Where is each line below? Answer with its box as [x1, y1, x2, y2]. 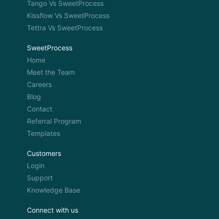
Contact [27, 105, 52, 113]
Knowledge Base [27, 186, 80, 194]
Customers [27, 149, 61, 157]
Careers [27, 80, 52, 88]
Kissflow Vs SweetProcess [27, 11, 109, 20]
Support [27, 174, 53, 182]
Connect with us [27, 206, 78, 214]
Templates [27, 129, 60, 137]
